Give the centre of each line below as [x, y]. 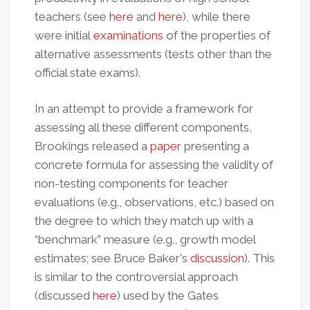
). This [259, 258]
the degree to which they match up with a [144, 221]
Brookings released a [92, 146]
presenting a [215, 146]
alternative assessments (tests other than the [153, 54]
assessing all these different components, [143, 127]
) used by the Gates [168, 295]
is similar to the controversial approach [136, 277]
